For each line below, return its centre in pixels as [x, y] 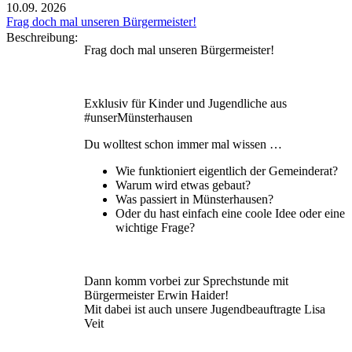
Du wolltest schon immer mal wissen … [183, 144]
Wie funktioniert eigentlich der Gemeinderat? [227, 170]
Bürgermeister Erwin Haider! [158, 295]
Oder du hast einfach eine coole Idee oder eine [230, 213]
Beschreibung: [45, 37]
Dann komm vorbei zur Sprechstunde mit [186, 280]
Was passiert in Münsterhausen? [194, 199]
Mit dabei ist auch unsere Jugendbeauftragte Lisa [205, 309]
